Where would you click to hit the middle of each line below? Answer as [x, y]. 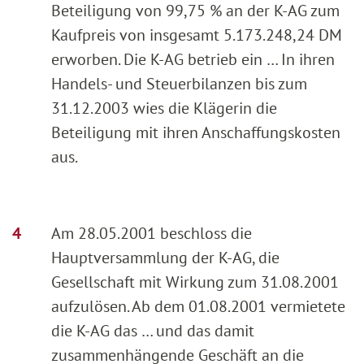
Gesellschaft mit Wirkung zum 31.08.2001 [195, 282]
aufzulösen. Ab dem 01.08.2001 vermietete [198, 306]
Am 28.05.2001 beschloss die [152, 233]
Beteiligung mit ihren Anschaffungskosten [196, 132]
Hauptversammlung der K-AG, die [165, 257]
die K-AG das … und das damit [153, 330]
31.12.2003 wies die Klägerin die [164, 108]
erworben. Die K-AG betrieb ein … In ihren [193, 59]
